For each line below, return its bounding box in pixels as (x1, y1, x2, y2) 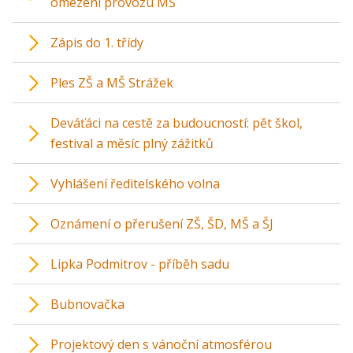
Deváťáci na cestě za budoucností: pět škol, (50, 114, 303, 132)
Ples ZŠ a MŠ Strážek (50, 74, 173, 92)
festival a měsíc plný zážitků (50, 135, 214, 153)
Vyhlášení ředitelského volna (50, 175, 220, 193)
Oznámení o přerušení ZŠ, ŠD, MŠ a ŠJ (50, 215, 273, 233)
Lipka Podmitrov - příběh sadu (50, 255, 229, 273)
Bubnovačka (50, 295, 124, 314)
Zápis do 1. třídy (50, 34, 143, 52)
